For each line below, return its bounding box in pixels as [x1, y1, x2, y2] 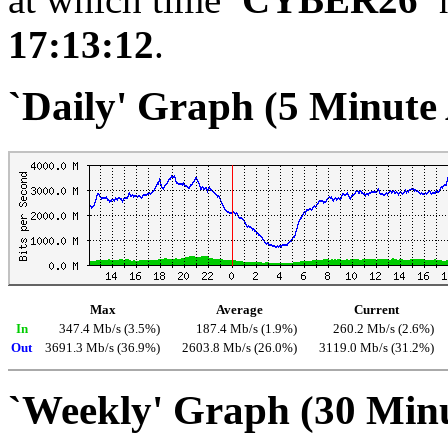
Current [354, 302, 399, 317]
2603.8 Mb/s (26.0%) [182, 340, 297, 355]
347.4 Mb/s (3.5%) [59, 321, 160, 336]
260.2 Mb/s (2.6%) [333, 321, 434, 336]
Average [216, 302, 263, 317]
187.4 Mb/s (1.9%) [196, 321, 297, 336]
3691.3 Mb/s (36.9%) [45, 340, 160, 355]
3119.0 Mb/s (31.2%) [319, 340, 434, 355]
